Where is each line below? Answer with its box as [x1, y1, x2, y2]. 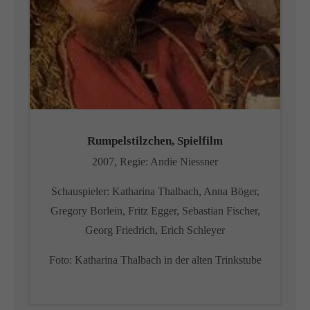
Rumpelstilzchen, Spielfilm [87, 134, 223, 147]
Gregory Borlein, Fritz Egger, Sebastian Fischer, [50, 205, 260, 217]
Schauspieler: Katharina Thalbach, [51, 185, 201, 197]
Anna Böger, [201, 185, 259, 197]
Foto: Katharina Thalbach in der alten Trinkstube [48, 254, 262, 266]
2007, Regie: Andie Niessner [92, 156, 218, 167]
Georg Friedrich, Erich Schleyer [85, 224, 225, 236]
